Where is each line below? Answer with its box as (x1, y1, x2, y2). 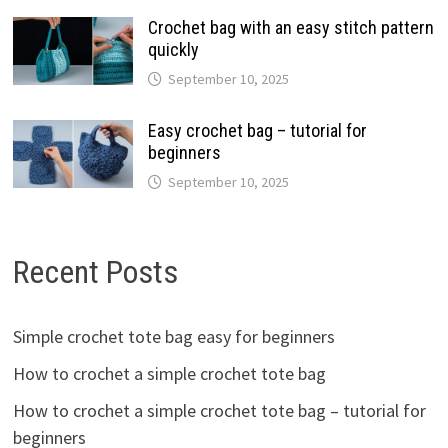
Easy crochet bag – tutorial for (147, 120, 367, 142)
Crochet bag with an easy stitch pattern (147, 17, 434, 39)
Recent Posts (12, 253, 178, 292)
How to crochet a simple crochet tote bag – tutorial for (12, 398, 426, 422)
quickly (147, 39, 199, 61)
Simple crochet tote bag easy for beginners (12, 324, 335, 348)
